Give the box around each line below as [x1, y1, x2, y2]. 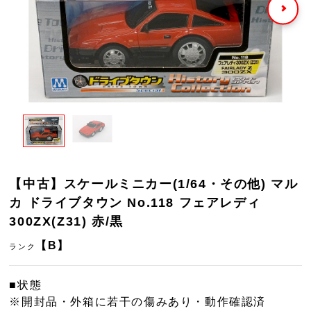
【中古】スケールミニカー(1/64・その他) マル [9, 177, 299, 191]
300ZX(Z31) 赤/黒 [9, 215, 124, 228]
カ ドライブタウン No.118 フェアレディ [9, 196, 261, 210]
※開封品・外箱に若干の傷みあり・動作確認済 [9, 296, 267, 308]
